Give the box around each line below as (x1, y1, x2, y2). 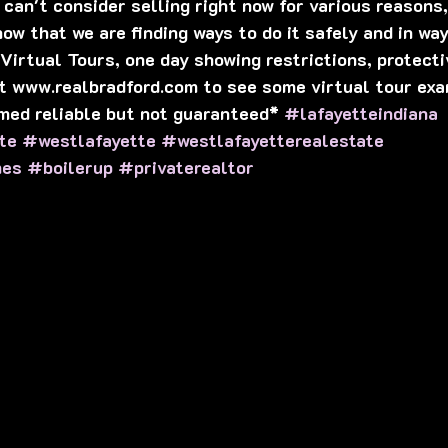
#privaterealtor (118, 155, 254, 179)
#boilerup (27, 155, 113, 179)
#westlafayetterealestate (161, 128, 384, 152)
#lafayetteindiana (284, 101, 438, 125)
